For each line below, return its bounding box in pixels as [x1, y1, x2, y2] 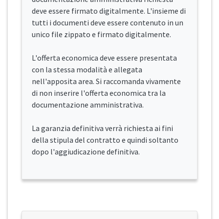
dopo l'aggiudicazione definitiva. [32, 147, 140, 157]
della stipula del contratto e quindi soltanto [32, 135, 178, 145]
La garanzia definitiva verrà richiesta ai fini [32, 123, 173, 133]
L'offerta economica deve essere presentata [32, 53, 177, 63]
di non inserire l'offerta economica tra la [32, 88, 166, 98]
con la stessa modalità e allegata [32, 65, 142, 75]
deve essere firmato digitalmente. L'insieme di [32, 6, 186, 16]
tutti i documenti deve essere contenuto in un [32, 18, 183, 28]
